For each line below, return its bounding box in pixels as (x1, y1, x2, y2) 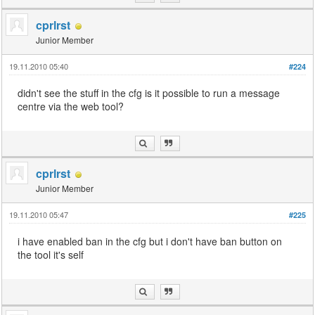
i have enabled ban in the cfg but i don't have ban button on (18, 234, 283, 249)
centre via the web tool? (18, 99, 124, 114)
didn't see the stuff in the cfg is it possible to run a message (18, 86, 281, 101)
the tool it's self (18, 247, 84, 262)
